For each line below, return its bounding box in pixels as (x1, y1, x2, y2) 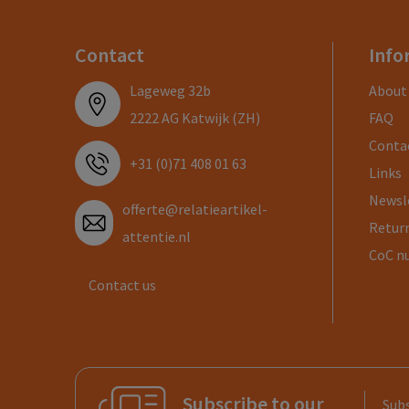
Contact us (88, 276, 156, 295)
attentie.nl (122, 227, 192, 246)
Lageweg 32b (129, 81, 211, 100)
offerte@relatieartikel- (122, 200, 268, 219)
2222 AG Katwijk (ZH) (129, 109, 260, 128)
